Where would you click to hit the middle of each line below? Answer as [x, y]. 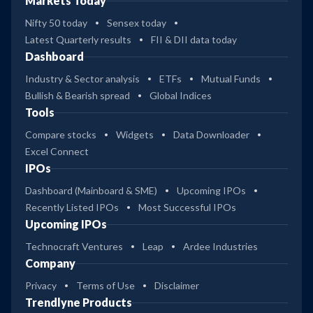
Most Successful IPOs [187, 208]
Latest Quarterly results [78, 40]
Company [50, 263]
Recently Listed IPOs [72, 208]
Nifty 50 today [56, 23]
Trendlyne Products [79, 303]
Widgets [135, 135]
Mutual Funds [231, 79]
